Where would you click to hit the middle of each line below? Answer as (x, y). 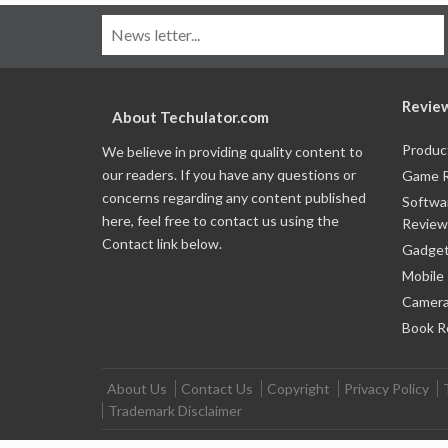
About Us (137, 388)
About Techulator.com (190, 116)
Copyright (298, 388)
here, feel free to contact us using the (220, 220)
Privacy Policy (386, 388)
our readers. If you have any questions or (229, 174)
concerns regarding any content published (234, 197)
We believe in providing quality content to (232, 151)
